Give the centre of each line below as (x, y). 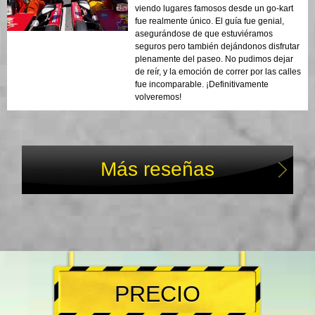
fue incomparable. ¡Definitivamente (202, 85)
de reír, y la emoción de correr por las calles (218, 72)
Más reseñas (157, 169)
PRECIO (157, 294)
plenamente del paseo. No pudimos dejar (214, 59)
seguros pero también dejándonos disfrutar (217, 47)
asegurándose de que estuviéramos (204, 34)
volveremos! (158, 97)
